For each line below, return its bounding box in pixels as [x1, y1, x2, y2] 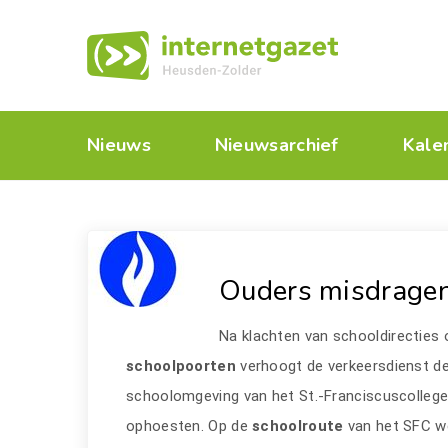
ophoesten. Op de [126, 417, 253, 435]
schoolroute [252, 417, 348, 435]
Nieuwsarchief [214, 133, 339, 157]
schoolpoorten [126, 357, 236, 375]
